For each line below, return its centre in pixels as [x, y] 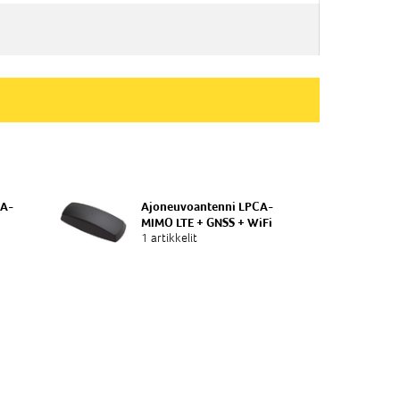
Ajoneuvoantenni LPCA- [208, 206]
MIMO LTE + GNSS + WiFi [207, 222]
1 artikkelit [170, 237]
